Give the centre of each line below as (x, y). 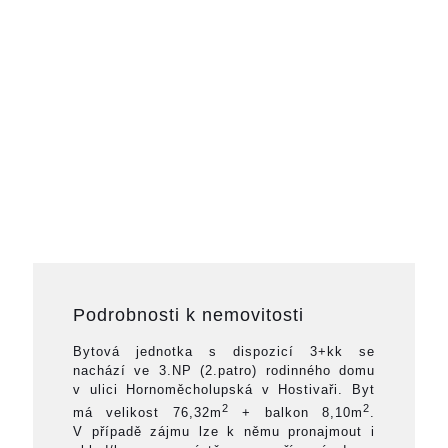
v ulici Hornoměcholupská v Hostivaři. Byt (224, 390)
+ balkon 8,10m (296, 413)
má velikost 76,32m (147, 413)
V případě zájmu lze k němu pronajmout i (224, 432)
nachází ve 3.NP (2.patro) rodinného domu (224, 371)
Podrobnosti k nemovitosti (188, 315)
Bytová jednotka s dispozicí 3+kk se (224, 352)
